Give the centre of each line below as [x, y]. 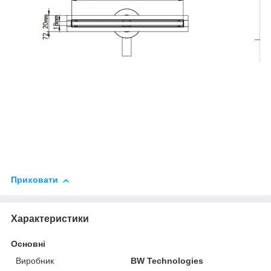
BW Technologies [167, 261]
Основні [28, 244]
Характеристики [50, 219]
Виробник [35, 261]
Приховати [34, 180]
